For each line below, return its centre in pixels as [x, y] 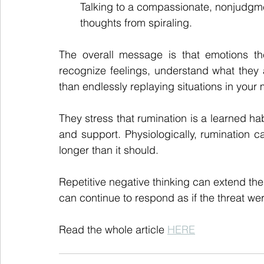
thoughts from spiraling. [136, 23]
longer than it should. [109, 150]
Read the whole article [113, 230]
